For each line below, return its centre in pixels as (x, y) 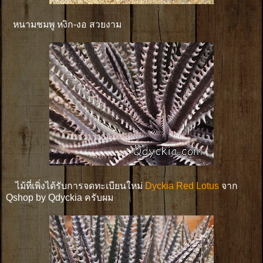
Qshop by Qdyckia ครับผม (60, 197)
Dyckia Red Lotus (182, 186)
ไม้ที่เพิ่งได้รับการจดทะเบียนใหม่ (75, 186)
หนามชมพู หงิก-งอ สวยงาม (64, 24)
